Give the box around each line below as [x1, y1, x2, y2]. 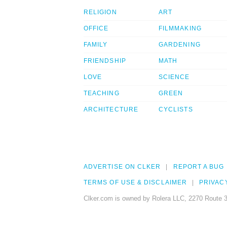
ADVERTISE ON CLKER [84, 163, 161, 171]
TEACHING [84, 90, 120, 97]
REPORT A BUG [173, 163, 224, 171]
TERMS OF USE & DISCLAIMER [84, 179, 187, 186]
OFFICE [84, 25, 109, 32]
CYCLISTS [159, 106, 193, 113]
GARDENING [159, 41, 201, 49]
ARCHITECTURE [84, 106, 138, 113]
